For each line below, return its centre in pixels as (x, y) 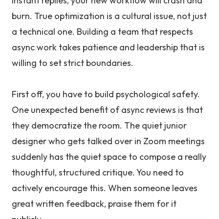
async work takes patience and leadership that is (108, 47)
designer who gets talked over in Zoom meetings (108, 141)
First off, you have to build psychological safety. (106, 94)
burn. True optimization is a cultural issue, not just (109, 16)
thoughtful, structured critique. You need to (98, 172)
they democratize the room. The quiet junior (99, 125)
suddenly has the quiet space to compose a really (109, 157)
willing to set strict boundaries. (73, 63)
